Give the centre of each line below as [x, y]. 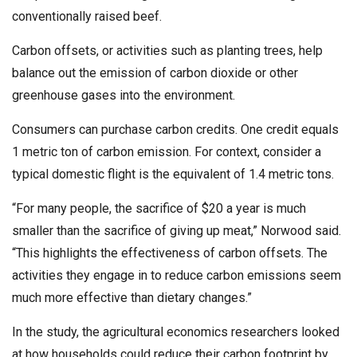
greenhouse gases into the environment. [124, 95]
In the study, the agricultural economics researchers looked [176, 332]
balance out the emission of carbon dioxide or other [155, 73]
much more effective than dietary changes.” [132, 298]
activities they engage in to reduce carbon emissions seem [177, 275]
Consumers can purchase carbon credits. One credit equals [175, 129]
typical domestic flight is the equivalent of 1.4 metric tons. [173, 174]
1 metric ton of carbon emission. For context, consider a [167, 152]
